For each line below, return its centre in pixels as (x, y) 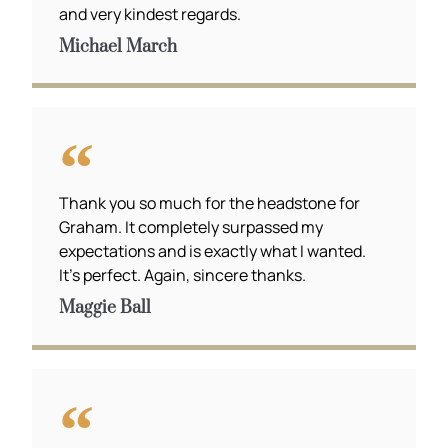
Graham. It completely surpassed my (191, 227)
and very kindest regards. (150, 13)
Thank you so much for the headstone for (210, 203)
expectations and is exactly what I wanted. (213, 251)
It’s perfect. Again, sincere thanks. (183, 275)
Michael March (118, 46)
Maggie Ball (105, 308)
